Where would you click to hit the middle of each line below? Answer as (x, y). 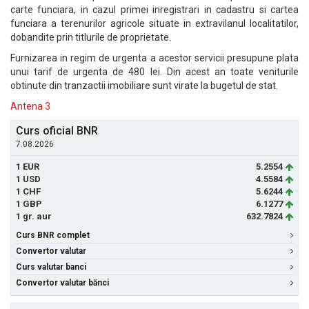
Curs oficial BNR (57, 131)
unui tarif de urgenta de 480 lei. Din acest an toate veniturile (154, 72)
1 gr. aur (34, 216)
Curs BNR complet (53, 235)
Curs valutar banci (51, 267)
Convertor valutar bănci (62, 283)
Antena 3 (30, 106)
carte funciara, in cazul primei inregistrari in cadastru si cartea (154, 10)
